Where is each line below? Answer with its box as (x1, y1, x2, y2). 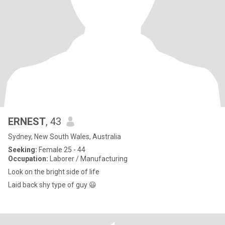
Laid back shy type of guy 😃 (89, 181, 96, 189)
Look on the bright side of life (8, 168, 99, 176)
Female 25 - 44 (37, 146, 85, 154)
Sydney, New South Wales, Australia (8, 133, 121, 141)
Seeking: (8, 146, 37, 154)
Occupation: (8, 155, 48, 163)
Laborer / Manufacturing (48, 155, 128, 163)
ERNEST (8, 116, 46, 128)
